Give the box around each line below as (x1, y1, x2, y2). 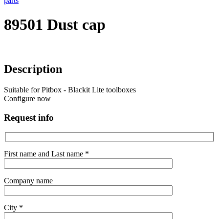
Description (4, 63, 62, 76)
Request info (4, 112, 54, 123)
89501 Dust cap (4, 15, 106, 33)
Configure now (4, 94, 51, 103)
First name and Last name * (4, 150, 89, 158)
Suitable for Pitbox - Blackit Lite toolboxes (4, 86, 136, 94)
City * (4, 203, 23, 212)
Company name (4, 176, 53, 185)
